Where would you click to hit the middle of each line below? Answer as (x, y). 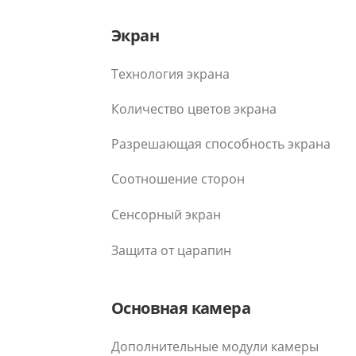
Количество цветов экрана (194, 108)
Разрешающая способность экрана (221, 143)
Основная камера (181, 308)
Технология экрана (170, 74)
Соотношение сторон (178, 178)
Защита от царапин (171, 251)
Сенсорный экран (166, 214)
